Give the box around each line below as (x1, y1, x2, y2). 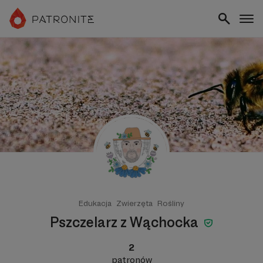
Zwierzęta (116, 198, 153, 208)
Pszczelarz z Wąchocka (50, 214, 201, 231)
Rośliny (157, 198, 184, 208)
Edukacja (79, 198, 112, 208)
